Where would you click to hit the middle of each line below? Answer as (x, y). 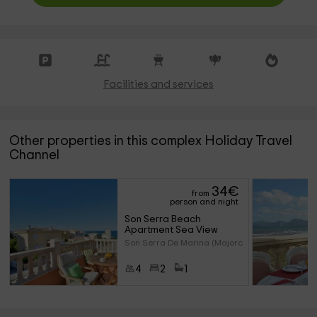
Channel (35, 155)
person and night (204, 202)
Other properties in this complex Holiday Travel (151, 141)
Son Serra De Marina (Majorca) (188, 243)
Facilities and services (158, 85)
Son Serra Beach (163, 219)
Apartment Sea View (171, 230)
